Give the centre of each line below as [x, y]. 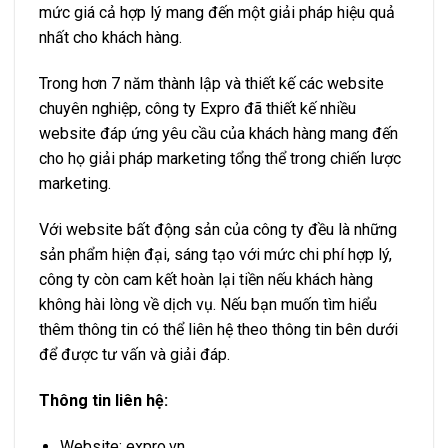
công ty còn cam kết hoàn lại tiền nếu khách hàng [206, 279]
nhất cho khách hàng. [110, 38]
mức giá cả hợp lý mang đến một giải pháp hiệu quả [217, 13]
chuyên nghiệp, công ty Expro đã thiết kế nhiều [197, 109]
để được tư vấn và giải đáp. [134, 354]
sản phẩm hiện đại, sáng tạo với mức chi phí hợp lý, [215, 254]
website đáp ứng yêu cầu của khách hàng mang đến [218, 134]
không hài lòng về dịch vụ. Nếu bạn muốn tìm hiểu [208, 304]
